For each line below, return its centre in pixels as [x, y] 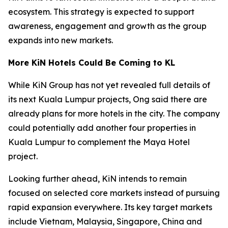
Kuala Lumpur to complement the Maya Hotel [99, 142]
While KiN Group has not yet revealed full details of [109, 85]
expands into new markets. [61, 40]
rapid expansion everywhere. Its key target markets [110, 207]
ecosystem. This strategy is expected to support [101, 12]
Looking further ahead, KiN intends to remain [97, 179]
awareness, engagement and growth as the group [107, 26]
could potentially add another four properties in [102, 128]
